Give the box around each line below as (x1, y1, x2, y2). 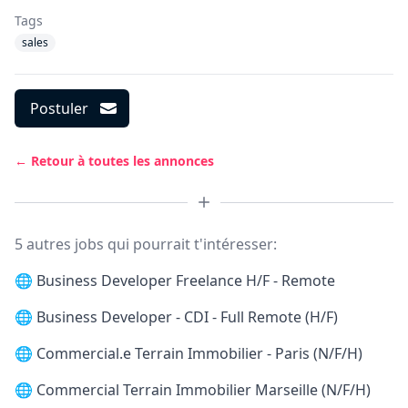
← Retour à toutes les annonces (15, 152, 214, 169)
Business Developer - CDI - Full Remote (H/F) (36, 307, 338, 327)
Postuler (30, 98, 88, 118)
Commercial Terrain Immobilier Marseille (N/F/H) (36, 380, 371, 400)
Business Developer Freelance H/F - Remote (36, 270, 335, 291)
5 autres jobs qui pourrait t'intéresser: (15, 234, 277, 254)
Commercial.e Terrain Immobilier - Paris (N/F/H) (36, 343, 362, 363)
